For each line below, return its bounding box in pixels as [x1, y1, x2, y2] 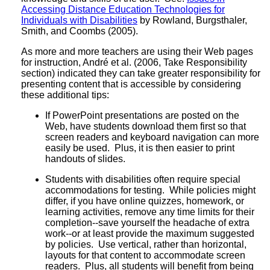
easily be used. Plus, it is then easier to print [45, 142, 234, 153]
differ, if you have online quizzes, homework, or [45, 195, 244, 206]
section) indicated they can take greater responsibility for [21, 67, 260, 78]
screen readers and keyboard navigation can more [45, 131, 259, 142]
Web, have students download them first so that [45, 121, 246, 131]
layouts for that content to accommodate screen [45, 250, 245, 260]
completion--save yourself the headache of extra [45, 217, 250, 228]
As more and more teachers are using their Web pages [21, 46, 253, 57]
